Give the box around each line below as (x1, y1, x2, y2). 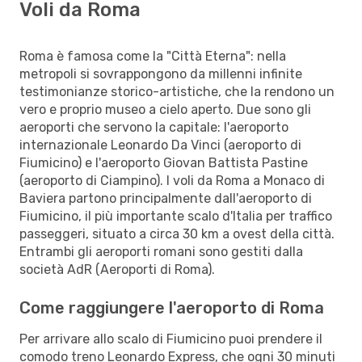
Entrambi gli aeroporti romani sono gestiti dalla (19, 243, 303, 259)
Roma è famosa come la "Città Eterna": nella (19, 48, 286, 64)
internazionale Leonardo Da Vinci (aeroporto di (19, 137, 301, 153)
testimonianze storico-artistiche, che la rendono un (19, 83, 335, 99)
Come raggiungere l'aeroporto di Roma (19, 297, 324, 318)
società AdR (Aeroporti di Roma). (19, 261, 215, 277)
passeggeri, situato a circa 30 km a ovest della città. (19, 225, 335, 242)
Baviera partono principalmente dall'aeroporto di (19, 190, 312, 206)
